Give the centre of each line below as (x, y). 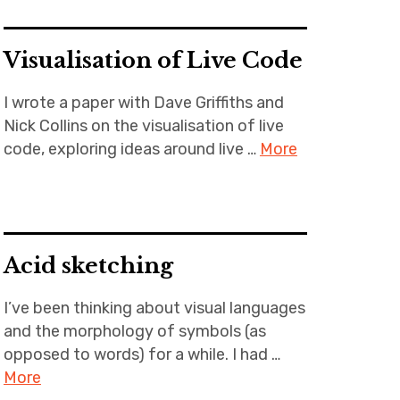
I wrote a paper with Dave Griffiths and (143, 103)
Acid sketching (88, 266)
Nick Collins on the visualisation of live (143, 126)
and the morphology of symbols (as (134, 331)
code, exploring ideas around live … (131, 149)
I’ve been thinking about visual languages (154, 308)
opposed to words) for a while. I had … (142, 354)
